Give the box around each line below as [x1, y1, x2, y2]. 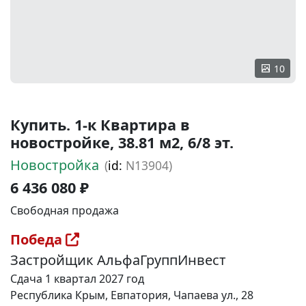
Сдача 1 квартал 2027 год [10, 271, 144, 286]
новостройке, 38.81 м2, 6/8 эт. [10, 133, 234, 152]
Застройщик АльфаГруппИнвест [10, 251, 226, 269]
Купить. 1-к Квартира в [10, 115, 190, 135]
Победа [10, 230, 66, 249]
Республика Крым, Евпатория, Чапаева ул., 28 [10, 288, 253, 303]
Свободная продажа [10, 203, 119, 218]
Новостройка [10, 156, 99, 174]
